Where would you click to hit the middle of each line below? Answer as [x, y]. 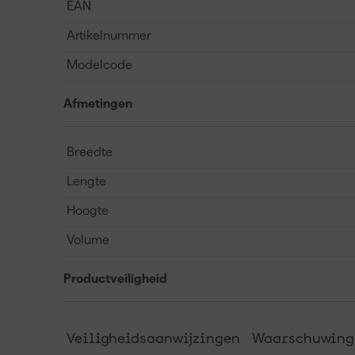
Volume [88, 239]
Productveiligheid [115, 278]
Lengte [86, 181]
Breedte [90, 151]
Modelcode [99, 64]
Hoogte [88, 210]
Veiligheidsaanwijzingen [153, 339]
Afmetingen [98, 103]
